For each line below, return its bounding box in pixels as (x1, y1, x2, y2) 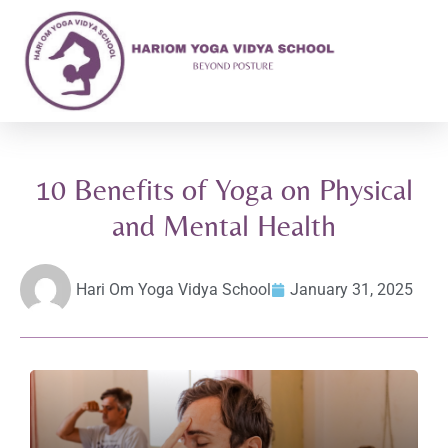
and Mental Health (112, 208, 336, 244)
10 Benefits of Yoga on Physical (35, 172, 413, 208)
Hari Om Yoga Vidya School (76, 279, 271, 299)
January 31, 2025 (290, 279, 413, 299)
